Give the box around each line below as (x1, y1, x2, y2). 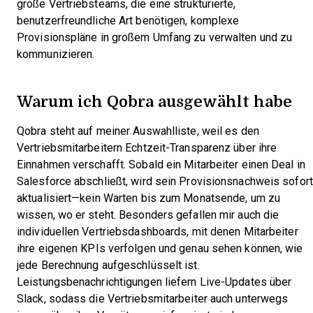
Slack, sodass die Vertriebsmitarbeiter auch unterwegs (17, 293, 289, 305)
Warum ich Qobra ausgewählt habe (17, 89, 292, 112)
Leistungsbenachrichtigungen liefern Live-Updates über (17, 276, 292, 288)
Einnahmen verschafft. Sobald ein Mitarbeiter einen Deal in (17, 159, 305, 170)
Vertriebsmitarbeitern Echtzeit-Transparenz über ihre (17, 142, 277, 154)
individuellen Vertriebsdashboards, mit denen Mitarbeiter (17, 226, 298, 238)
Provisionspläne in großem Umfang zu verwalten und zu (17, 31, 293, 43)
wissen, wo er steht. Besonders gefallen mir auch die (17, 209, 279, 221)
